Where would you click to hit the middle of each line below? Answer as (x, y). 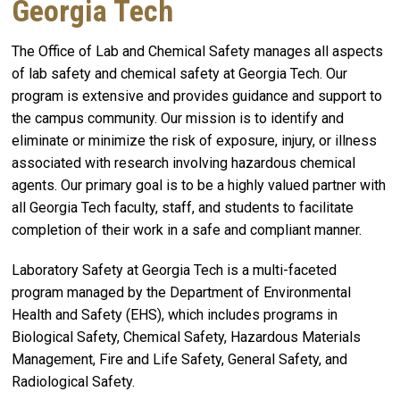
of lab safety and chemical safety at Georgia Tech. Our (179, 73)
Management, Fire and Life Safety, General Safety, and (179, 360)
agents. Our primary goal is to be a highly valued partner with (199, 185)
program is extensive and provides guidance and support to (197, 96)
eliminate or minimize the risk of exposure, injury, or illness (194, 140)
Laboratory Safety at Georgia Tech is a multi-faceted (174, 271)
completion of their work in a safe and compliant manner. (187, 229)
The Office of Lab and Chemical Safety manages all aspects (197, 51)
